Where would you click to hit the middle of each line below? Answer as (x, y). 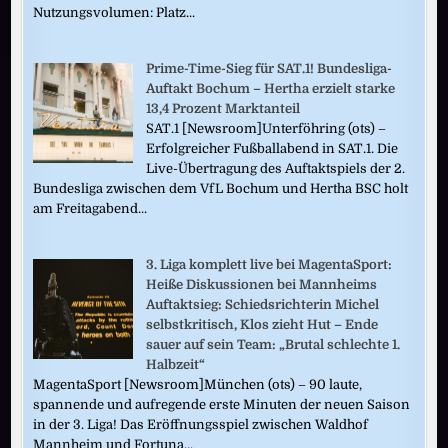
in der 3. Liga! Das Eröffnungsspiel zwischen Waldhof (201, 425)
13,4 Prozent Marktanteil (223, 109)
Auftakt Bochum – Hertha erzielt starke (271, 89)
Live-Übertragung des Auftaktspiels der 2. (276, 169)
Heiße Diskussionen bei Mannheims (262, 285)
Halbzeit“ (176, 365)
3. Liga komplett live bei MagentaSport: (269, 265)
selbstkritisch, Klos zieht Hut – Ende (262, 325)
